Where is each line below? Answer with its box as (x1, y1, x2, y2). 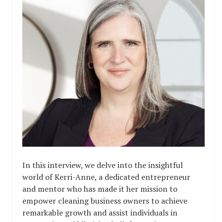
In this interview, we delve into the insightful (22, 160, 183, 171)
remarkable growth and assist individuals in (22, 207, 177, 219)
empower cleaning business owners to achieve (22, 195, 187, 207)
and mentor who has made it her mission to (22, 183, 177, 195)
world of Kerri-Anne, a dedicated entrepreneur (22, 171, 190, 183)
